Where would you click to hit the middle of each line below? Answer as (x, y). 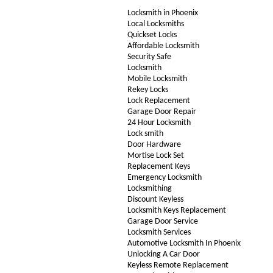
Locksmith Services (159, 232)
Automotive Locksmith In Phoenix (184, 243)
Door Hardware (154, 145)
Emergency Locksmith (164, 178)
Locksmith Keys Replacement (176, 211)
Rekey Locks (147, 90)
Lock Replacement (158, 101)
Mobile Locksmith (157, 79)
